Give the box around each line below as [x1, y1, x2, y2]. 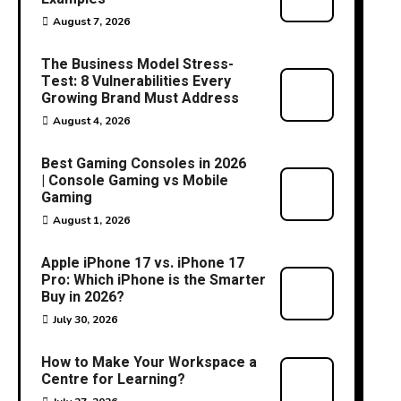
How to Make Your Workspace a [40, 352, 257, 373]
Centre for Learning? [40, 369, 185, 390]
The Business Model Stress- [40, 54, 234, 75]
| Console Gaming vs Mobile [40, 170, 228, 192]
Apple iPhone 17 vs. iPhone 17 [40, 252, 244, 274]
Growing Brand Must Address [40, 88, 239, 109]
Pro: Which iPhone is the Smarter [40, 269, 266, 291]
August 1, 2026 [52, 213, 130, 227]
